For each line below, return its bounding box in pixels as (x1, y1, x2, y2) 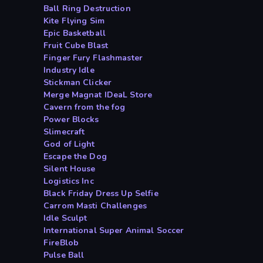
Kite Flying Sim (43, 15, 104, 27)
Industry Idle (43, 65, 95, 76)
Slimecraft (43, 126, 85, 138)
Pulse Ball (43, 249, 85, 261)
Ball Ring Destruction (43, 3, 131, 15)
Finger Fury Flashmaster (43, 52, 143, 64)
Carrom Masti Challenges (43, 200, 147, 212)
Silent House (43, 163, 96, 175)
